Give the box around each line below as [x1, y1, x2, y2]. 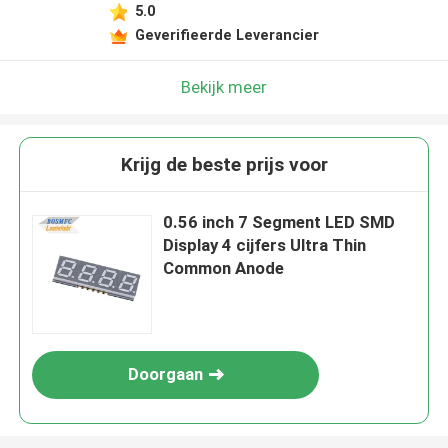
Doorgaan [127, 364, 203, 385]
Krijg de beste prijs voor [120, 153, 328, 177]
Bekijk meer [181, 76, 267, 97]
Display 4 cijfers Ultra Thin [163, 235, 367, 256]
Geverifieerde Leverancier [134, 26, 319, 43]
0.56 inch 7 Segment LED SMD [163, 212, 396, 233]
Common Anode [163, 258, 285, 279]
